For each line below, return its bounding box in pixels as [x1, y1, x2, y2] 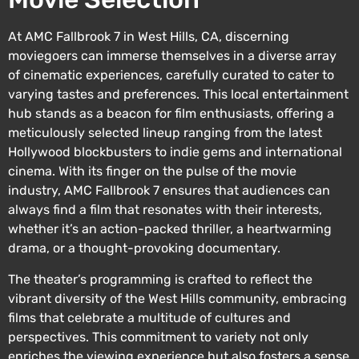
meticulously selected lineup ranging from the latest [8, 125, 322, 141]
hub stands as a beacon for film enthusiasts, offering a [8, 106, 334, 122]
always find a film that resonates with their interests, [8, 202, 322, 218]
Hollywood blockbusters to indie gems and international [8, 144, 342, 160]
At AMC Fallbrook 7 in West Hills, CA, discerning [8, 29, 289, 45]
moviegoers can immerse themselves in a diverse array [8, 48, 337, 64]
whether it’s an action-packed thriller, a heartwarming [8, 221, 332, 237]
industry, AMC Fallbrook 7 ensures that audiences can [8, 183, 330, 199]
